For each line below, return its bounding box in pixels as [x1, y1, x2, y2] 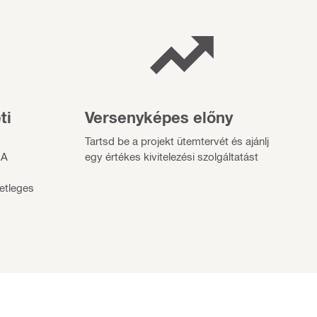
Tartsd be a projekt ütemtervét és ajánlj [84, 134, 269, 147]
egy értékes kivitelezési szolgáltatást [84, 149, 258, 163]
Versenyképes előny [84, 108, 233, 127]
